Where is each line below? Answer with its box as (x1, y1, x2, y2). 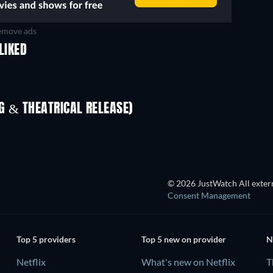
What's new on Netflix (141, 256, 235, 268)
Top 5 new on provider (141, 234, 226, 245)
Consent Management (168, 190, 250, 200)
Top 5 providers (16, 234, 76, 245)
